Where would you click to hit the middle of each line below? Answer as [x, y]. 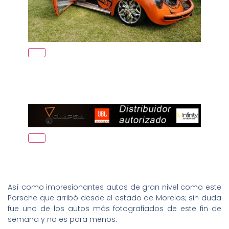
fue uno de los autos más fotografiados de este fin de [114, 209]
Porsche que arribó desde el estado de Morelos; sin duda [114, 198]
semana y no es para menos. [62, 220]
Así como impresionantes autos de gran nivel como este [114, 187]
